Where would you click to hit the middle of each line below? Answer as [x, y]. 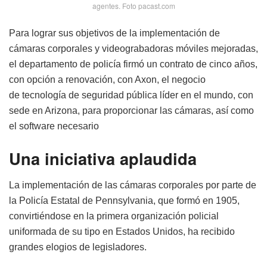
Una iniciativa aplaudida [103, 159]
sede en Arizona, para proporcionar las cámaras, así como [131, 111]
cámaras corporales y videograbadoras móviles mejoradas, [133, 49]
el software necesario [54, 126]
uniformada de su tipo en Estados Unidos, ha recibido [122, 231]
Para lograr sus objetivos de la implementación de [114, 33]
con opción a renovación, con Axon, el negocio [107, 80]
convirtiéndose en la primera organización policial [114, 216]
